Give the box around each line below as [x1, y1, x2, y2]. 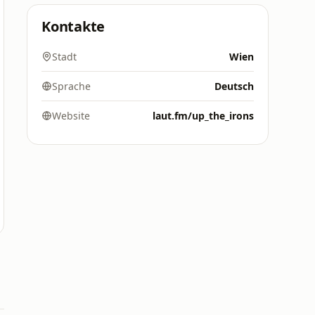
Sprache [52, 79, 91, 93]
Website [52, 109, 90, 122]
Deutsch [214, 79, 254, 93]
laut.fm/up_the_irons [153, 109, 254, 122]
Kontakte [41, 17, 105, 36]
